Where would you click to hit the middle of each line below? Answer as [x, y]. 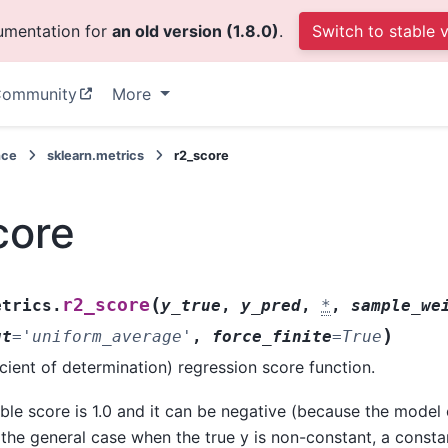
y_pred [271, 305]
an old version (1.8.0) [195, 31]
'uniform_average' [107, 336]
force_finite [272, 336]
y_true [191, 305]
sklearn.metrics [95, 155]
